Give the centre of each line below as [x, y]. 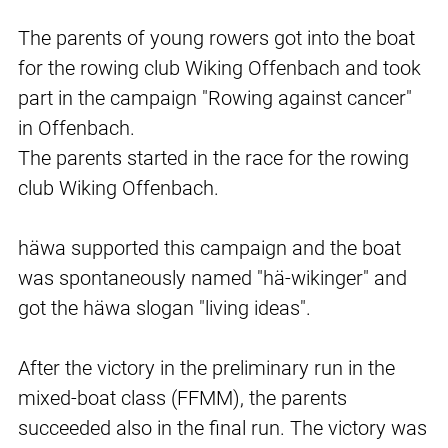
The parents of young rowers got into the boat [216, 38]
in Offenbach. [76, 128]
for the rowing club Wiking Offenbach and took [219, 68]
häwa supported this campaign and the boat [209, 248]
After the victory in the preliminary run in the [206, 368]
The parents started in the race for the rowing [213, 158]
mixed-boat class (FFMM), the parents [182, 398]
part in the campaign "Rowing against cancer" [215, 98]
